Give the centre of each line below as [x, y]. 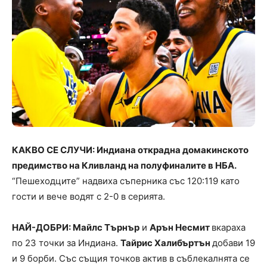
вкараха [229, 228]
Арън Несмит [181, 228]
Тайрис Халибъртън [166, 243]
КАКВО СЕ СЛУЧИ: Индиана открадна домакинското [130, 150]
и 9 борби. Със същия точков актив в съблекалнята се [131, 259]
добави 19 [234, 243]
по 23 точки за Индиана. [66, 243]
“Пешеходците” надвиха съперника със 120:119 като [126, 181]
